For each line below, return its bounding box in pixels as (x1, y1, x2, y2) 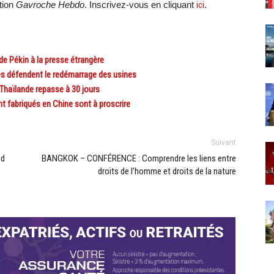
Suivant (211, 138, 236, 147)
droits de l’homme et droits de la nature (98, 165, 236, 177)
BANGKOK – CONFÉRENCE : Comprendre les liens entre (42, 152, 236, 164)
